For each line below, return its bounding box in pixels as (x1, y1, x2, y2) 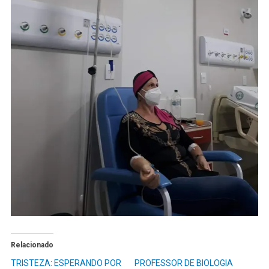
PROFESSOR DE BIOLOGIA (134, 258, 233, 268)
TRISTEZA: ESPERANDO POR (10, 258, 121, 268)
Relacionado (10, 240, 53, 249)
